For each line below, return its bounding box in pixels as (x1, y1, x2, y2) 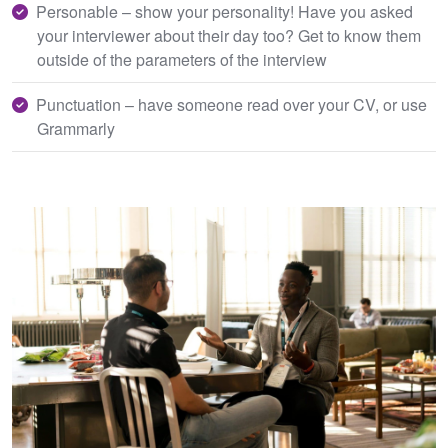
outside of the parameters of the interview (37, 48, 335, 71)
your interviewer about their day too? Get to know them (37, 24, 421, 47)
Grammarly (37, 117, 115, 140)
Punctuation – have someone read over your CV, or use (36, 93, 427, 116)
